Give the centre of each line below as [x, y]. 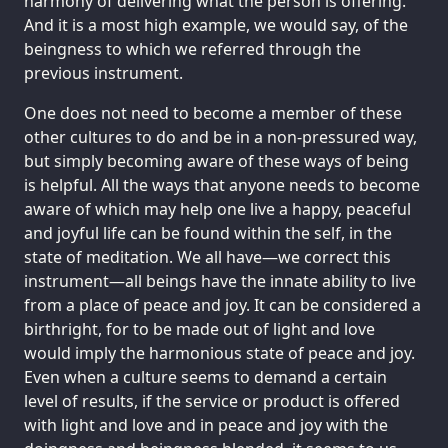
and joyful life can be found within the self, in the [208, 233]
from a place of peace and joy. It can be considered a [222, 305]
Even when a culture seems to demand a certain [205, 377]
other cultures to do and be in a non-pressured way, [220, 137]
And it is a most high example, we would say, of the [216, 25]
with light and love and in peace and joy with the [206, 425]
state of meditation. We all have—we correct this [207, 257]
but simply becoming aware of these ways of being [216, 161]
